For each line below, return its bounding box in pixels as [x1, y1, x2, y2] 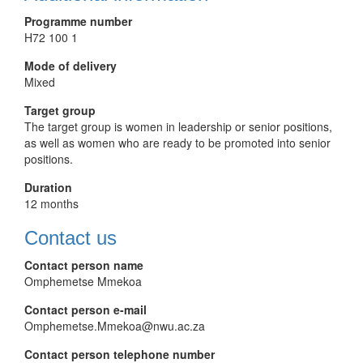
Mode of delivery [24, 58, 117, 74]
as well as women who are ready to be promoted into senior [24, 135, 331, 151]
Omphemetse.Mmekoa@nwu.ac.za [24, 318, 205, 334]
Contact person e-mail [24, 301, 147, 318]
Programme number [24, 13, 132, 29]
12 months [24, 195, 79, 211]
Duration [24, 179, 72, 195]
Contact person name [24, 257, 143, 273]
